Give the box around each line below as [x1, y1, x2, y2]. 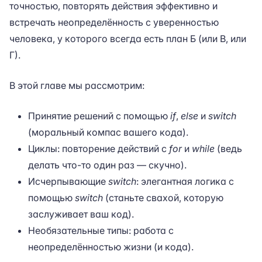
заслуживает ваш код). [28, 208, 134, 220]
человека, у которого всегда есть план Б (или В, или [9, 33, 246, 44]
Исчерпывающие [28, 175, 108, 187]
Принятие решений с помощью [28, 110, 170, 122]
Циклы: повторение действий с [28, 143, 169, 154]
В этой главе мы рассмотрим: [9, 80, 144, 91]
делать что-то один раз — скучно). [28, 159, 187, 171]
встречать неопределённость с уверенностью [9, 16, 219, 28]
